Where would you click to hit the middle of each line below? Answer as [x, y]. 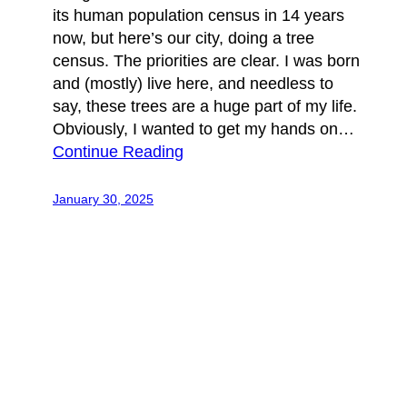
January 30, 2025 [103, 199]
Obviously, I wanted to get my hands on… [203, 129]
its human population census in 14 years [199, 15]
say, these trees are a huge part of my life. [205, 106]
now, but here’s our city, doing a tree [184, 38]
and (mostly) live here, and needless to [193, 83]
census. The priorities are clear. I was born [206, 60]
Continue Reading [118, 151]
